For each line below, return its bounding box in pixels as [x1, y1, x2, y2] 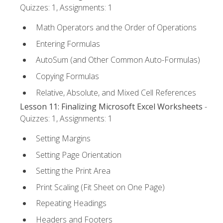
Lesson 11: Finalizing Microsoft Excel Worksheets [20, 101, 203, 112]
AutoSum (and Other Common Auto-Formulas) [36, 54, 200, 66]
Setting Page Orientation [36, 149, 121, 160]
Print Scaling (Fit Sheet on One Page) [36, 181, 165, 193]
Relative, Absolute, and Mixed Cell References [36, 87, 196, 98]
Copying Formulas [36, 71, 99, 82]
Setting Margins [36, 133, 91, 144]
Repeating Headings [36, 198, 107, 209]
